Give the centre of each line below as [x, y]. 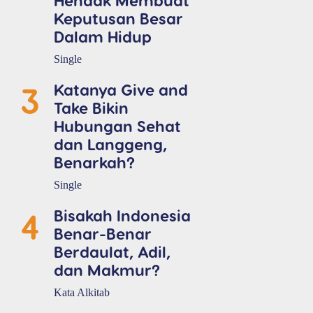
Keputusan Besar [118, 18]
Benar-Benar [103, 233]
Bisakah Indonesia [122, 215]
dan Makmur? [107, 270]
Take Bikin [91, 108]
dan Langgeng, [110, 144]
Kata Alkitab [82, 293]
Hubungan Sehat [117, 126]
